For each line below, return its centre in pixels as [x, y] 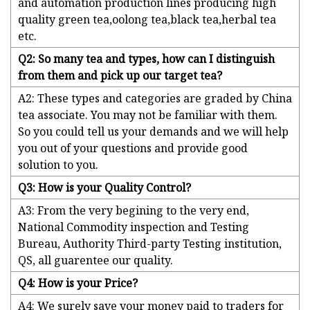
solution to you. [58, 165]
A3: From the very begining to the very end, [134, 211]
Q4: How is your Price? [78, 283]
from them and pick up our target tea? [120, 76]
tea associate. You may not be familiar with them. [148, 115]
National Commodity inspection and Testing [134, 227]
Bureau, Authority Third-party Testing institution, [150, 244]
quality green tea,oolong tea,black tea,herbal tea [147, 20]
